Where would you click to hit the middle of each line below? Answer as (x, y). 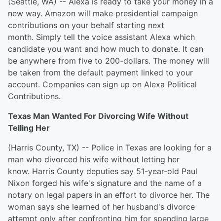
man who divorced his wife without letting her (94, 159)
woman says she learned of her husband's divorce (101, 207)
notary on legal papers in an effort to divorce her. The (109, 195)
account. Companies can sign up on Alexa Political (102, 84)
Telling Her (29, 128)
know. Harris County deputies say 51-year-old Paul (103, 171)
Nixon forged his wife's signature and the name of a (105, 183)
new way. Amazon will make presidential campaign (103, 13)
